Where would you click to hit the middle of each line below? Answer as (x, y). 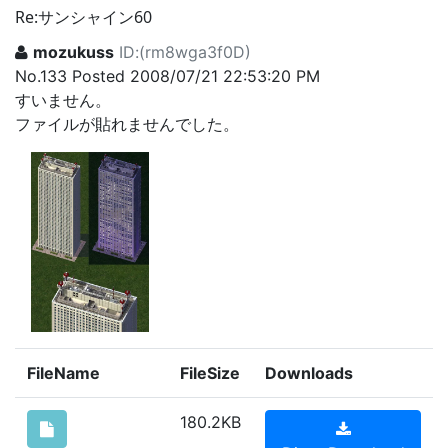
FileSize (210, 373)
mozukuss (73, 52)
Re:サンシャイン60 (83, 17)
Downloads (309, 373)
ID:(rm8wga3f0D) (185, 52)
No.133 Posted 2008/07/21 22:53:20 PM (167, 76)
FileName (63, 373)
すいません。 (63, 100)
